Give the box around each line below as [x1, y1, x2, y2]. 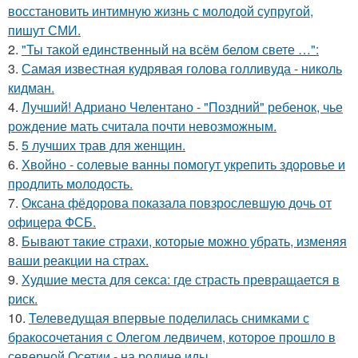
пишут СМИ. [8, 21, 81, 39]
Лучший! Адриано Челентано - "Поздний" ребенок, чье [22, 97, 343, 116]
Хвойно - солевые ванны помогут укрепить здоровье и [22, 155, 345, 173]
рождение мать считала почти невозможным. [8, 117, 276, 135]
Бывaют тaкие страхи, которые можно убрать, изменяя [22, 232, 347, 250]
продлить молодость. [8, 174, 133, 193]
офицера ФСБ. [8, 213, 96, 231]
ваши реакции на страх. [8, 251, 149, 269]
